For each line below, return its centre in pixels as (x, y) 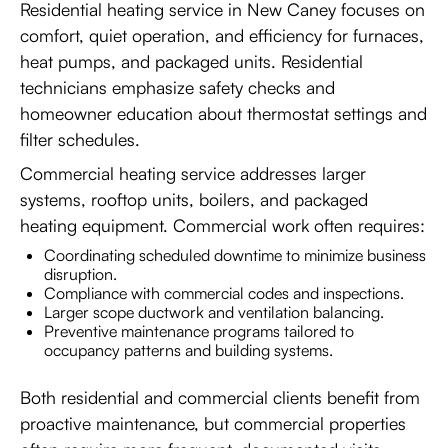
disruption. (80, 274)
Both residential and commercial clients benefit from (220, 397)
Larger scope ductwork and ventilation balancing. (214, 312)
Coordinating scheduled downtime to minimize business (235, 255)
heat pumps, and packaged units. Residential (191, 61)
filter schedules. (80, 139)
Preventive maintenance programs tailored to (199, 331)
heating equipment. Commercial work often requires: (222, 225)
